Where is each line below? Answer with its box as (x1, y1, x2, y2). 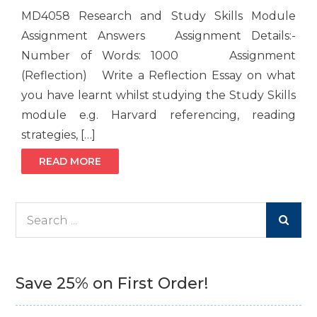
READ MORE (39, 155, 102, 168)
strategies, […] (21, 128, 96, 142)
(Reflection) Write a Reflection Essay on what (21, 69, 296, 83)
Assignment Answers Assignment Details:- (21, 29, 296, 43)
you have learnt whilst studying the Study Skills (21, 88, 296, 103)
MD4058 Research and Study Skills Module (21, 9, 296, 23)
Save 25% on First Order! (16, 274, 209, 294)
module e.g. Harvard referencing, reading (21, 108, 296, 122)
